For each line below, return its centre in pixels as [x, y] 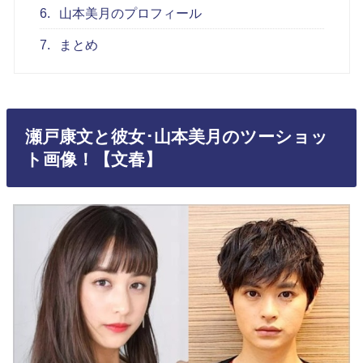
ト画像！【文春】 [93, 159]
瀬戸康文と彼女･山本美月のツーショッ [176, 136]
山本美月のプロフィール [129, 13]
